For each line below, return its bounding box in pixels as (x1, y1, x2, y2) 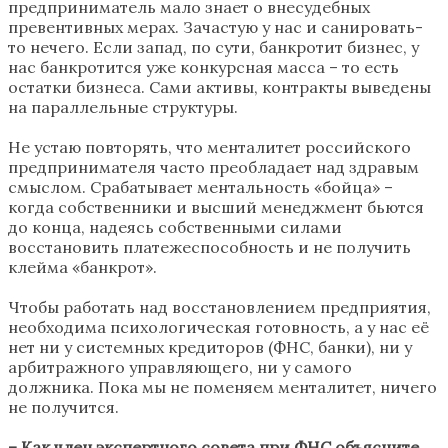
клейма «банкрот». (8, 256, 157, 277)
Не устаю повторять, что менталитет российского (8, 136, 411, 157)
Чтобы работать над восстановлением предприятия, (8, 296, 431, 317)
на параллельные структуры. (8, 96, 238, 117)
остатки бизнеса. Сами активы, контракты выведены (8, 76, 431, 97)
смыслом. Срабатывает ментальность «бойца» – (8, 176, 393, 197)
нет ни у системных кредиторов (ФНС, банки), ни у (8, 336, 412, 357)
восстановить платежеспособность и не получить (8, 236, 411, 257)
